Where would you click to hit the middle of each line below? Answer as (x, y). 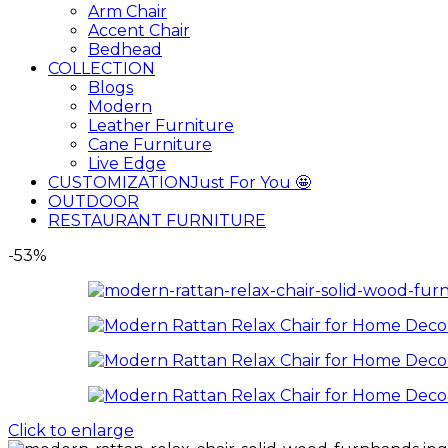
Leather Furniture (161, 125)
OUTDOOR (93, 201)
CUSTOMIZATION (119, 182)
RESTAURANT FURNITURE (157, 220)
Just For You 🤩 (251, 182)
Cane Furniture (150, 144)
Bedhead (125, 49)
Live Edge (127, 163)
